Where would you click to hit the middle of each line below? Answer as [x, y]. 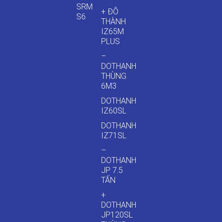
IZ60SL [114, 111]
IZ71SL [114, 136]
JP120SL [117, 215]
